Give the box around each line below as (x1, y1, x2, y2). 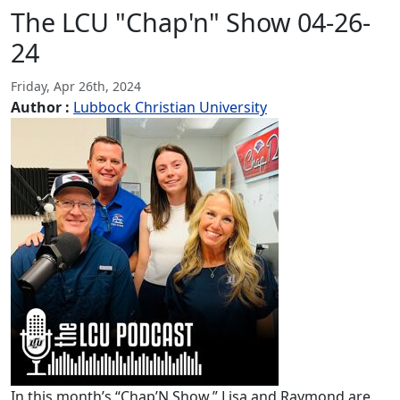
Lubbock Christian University (73, 97, 267, 118)
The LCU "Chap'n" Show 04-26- (11, 4, 371, 40)
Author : (11, 97, 70, 118)
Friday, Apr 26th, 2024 (11, 78, 141, 96)
